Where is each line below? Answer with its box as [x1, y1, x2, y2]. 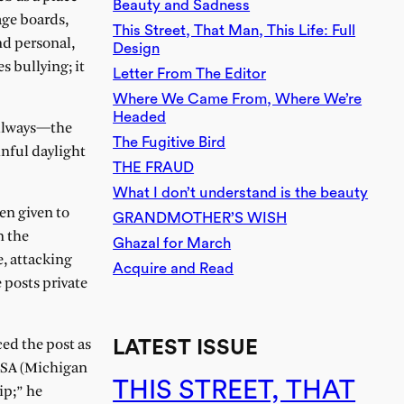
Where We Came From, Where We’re [113, 90, 363, 106]
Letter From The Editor [113, 65, 267, 81]
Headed [113, 108, 167, 124]
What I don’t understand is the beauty [113, 184, 369, 200]
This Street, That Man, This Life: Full [113, 22, 356, 38]
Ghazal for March [113, 234, 232, 251]
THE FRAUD [113, 159, 195, 175]
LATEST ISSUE [113, 336, 259, 359]
